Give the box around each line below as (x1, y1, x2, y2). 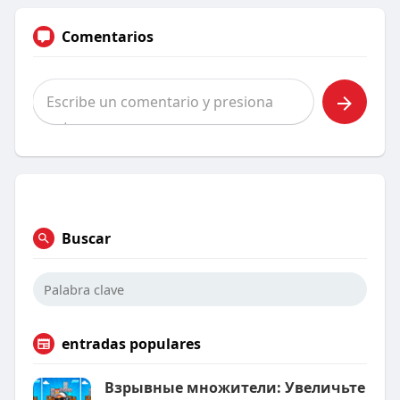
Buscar (61, 229, 111, 248)
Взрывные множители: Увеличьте (104, 378, 365, 397)
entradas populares (61, 334, 201, 354)
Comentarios (61, 27, 154, 46)
